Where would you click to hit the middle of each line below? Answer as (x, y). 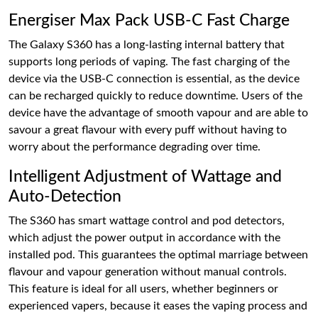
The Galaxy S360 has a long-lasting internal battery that (147, 45)
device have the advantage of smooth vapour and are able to (158, 113)
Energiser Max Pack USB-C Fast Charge (149, 21)
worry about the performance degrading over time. (135, 147)
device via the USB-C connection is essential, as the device (154, 79)
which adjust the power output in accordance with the (144, 238)
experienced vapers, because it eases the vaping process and (158, 306)
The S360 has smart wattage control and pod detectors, (147, 221)
